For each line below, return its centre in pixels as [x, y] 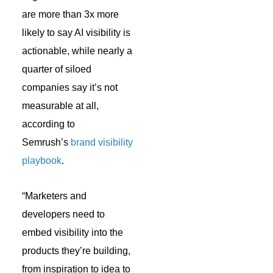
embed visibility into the [73, 232]
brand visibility [102, 142]
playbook [42, 160]
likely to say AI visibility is [76, 32]
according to [48, 124]
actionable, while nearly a [77, 51]
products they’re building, [76, 250]
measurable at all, [60, 105]
